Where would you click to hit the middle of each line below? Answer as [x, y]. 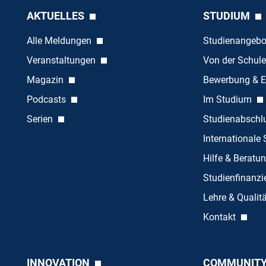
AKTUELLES [56, 16]
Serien [41, 119]
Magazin [46, 80]
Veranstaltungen [62, 61]
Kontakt [220, 217]
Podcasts [47, 100]
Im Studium [228, 100]
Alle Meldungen [60, 41]
